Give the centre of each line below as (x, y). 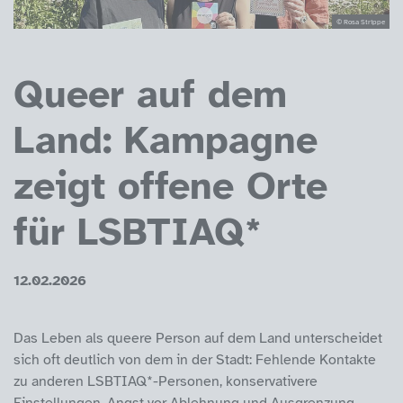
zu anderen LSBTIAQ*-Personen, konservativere (166, 381)
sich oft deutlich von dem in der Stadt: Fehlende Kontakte (195, 359)
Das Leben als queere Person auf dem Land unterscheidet (198, 338)
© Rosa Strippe (361, 21)
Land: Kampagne (166, 140)
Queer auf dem (150, 94)
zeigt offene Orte (170, 186)
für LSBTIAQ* (138, 232)
